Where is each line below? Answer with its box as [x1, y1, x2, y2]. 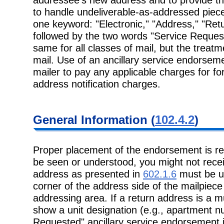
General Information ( [33, 113, 155, 127]
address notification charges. [33, 77, 160, 89]
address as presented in [33, 168, 143, 180]
